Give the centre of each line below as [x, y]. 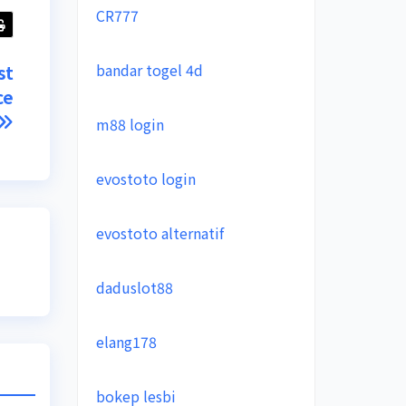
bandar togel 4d [149, 70]
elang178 [126, 342]
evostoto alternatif [159, 233]
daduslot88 [134, 287]
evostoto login [145, 179]
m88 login [130, 124]
